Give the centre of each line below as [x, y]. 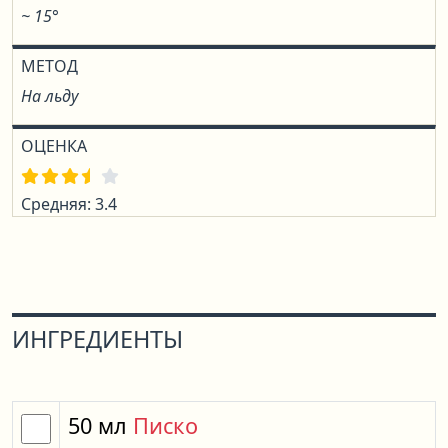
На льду [49, 96]
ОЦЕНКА [54, 146]
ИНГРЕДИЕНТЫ [97, 339]
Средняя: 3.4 [69, 204]
